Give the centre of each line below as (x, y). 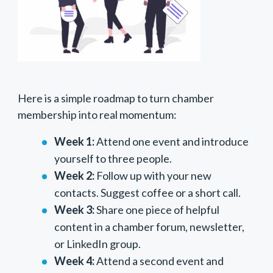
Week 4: (74, 261)
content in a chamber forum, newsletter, (149, 227)
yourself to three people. (113, 159)
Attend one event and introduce (171, 142)
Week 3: (74, 210)
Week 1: (74, 142)
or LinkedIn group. (97, 244)
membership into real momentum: (97, 115)
